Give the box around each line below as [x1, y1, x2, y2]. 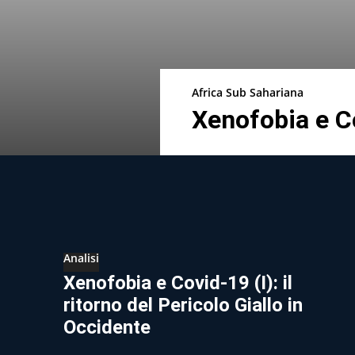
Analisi [63, 250, 99, 265]
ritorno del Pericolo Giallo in [63, 293, 303, 316]
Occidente [63, 315, 151, 338]
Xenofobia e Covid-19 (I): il [63, 271, 292, 294]
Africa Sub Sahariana [191, 84, 303, 100]
